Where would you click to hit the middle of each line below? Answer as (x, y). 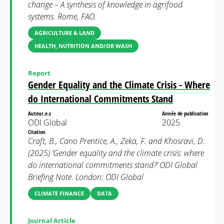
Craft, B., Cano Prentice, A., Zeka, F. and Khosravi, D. (116, 141)
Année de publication (186, 113)
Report (39, 73)
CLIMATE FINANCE (59, 193)
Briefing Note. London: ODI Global (86, 177)
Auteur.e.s (40, 113)
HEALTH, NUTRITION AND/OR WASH (83, 46)
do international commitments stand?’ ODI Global (113, 165)
